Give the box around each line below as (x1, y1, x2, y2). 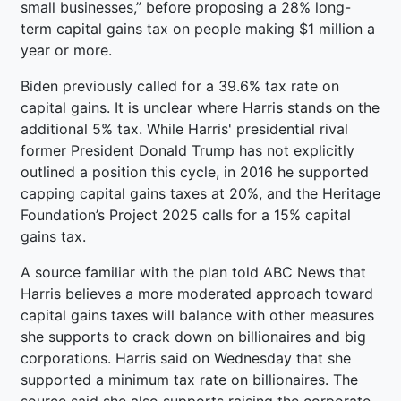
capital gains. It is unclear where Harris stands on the (21, 98, 380, 116)
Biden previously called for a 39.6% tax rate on (21, 76, 339, 95)
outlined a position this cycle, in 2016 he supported (21, 162, 369, 181)
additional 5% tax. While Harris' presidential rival (21, 119, 348, 138)
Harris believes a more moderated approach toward (21, 284, 373, 303)
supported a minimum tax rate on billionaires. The (21, 370, 358, 388)
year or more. (21, 40, 112, 59)
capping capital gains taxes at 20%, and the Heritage (21, 183, 380, 202)
